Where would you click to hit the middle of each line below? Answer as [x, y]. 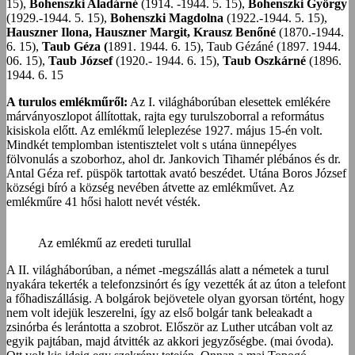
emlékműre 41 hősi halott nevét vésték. [103, 201]
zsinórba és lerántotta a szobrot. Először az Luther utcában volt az [170, 326]
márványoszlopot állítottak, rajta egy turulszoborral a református [165, 116]
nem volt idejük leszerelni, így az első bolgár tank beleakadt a [159, 312]
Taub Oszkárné [266, 60]
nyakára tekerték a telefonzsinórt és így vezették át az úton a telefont [176, 284]
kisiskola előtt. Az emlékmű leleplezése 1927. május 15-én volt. [164, 130]
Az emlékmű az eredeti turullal [115, 242]
